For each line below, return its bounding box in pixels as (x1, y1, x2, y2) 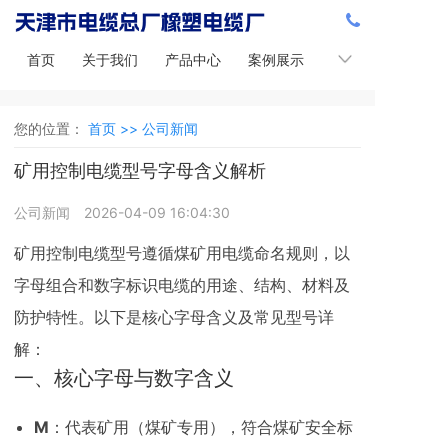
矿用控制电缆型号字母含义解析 (14, 160, 266, 181)
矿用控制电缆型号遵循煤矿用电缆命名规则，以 (14, 243, 350, 263)
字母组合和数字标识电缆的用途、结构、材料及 (14, 275, 350, 295)
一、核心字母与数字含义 (14, 366, 234, 390)
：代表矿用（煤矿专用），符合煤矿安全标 (49, 417, 353, 437)
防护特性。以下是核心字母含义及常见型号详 (14, 307, 334, 327)
